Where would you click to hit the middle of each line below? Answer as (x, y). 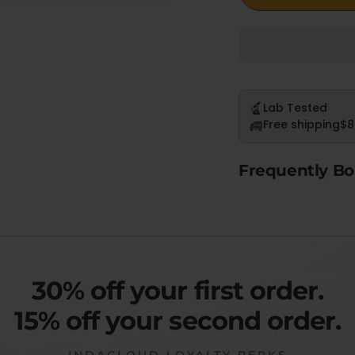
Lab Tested (295, 107)
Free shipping (302, 124)
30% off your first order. (177, 290)
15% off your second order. (177, 320)
